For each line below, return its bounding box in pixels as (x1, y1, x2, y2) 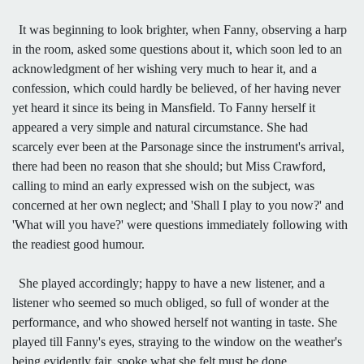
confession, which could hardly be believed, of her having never (12, 80, 340, 95)
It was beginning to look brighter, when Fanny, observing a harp (12, 22, 347, 37)
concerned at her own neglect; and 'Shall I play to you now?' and (12, 197, 344, 212)
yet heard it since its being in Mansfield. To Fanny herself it (12, 100, 315, 115)
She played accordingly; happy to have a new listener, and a (12, 275, 325, 290)
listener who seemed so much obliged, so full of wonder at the (12, 295, 329, 310)
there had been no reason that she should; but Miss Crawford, (12, 158, 326, 173)
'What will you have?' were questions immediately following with (12, 217, 348, 232)
